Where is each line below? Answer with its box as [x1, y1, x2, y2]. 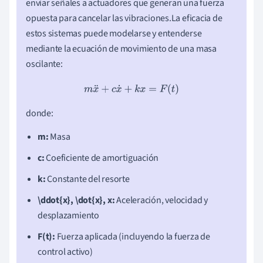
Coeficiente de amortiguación [44, 151, 159, 165]
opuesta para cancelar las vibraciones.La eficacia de [26, 12, 222, 25]
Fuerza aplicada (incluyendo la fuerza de [55, 230, 210, 244]
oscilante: [26, 58, 63, 71]
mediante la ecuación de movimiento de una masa [26, 42, 217, 56]
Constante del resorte [45, 173, 130, 186]
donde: [26, 107, 53, 120]
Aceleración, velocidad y [114, 194, 208, 207]
